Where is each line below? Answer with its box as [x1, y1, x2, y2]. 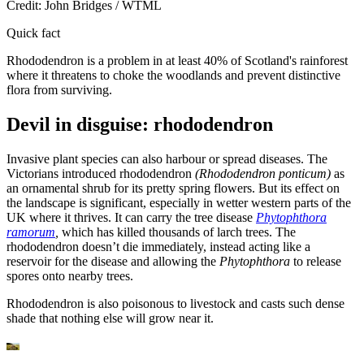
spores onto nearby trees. [6, 268, 133, 283]
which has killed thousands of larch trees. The [62, 224, 296, 239]
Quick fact [6, 26, 60, 41]
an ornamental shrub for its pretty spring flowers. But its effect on [6, 180, 340, 195]
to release [293, 253, 341, 268]
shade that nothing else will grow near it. [6, 310, 214, 325]
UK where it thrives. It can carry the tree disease [6, 210, 253, 224]
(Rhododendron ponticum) [195, 166, 331, 180]
